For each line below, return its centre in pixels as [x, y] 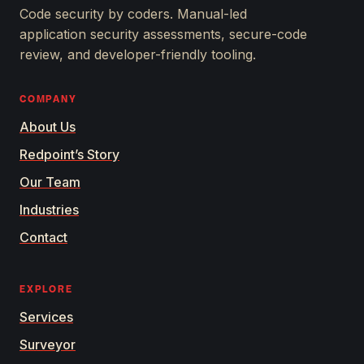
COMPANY [48, 99]
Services [46, 317]
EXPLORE [46, 289]
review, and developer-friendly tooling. [138, 54]
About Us [48, 127]
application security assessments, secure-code [163, 34]
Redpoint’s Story [69, 154]
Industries [49, 210]
